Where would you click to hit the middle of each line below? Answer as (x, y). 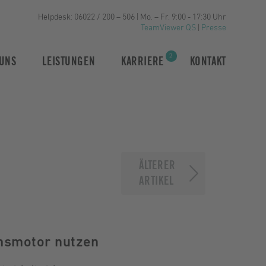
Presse (213, 28)
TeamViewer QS (168, 28)
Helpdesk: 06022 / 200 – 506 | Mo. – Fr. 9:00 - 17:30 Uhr (132, 17)
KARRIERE (142, 62)
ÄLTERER (157, 166)
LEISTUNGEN (69, 62)
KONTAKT (208, 62)
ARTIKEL (156, 181)
